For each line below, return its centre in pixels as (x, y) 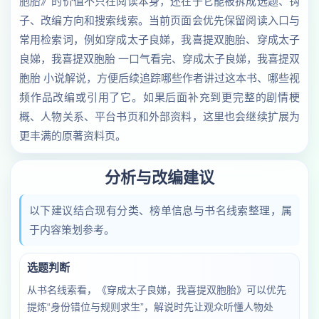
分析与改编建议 (159, 178)
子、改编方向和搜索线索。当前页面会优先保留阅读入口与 (159, 20)
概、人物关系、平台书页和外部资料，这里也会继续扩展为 (159, 116)
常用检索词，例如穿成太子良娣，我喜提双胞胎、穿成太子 (159, 40)
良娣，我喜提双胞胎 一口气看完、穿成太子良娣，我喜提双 (159, 59)
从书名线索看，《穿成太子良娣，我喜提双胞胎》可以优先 (157, 290)
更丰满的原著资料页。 (73, 136)
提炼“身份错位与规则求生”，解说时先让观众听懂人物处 (150, 307)
